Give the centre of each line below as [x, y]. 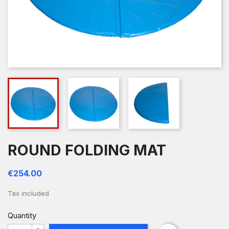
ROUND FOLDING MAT [87, 150]
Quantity [22, 215]
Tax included [28, 193]
